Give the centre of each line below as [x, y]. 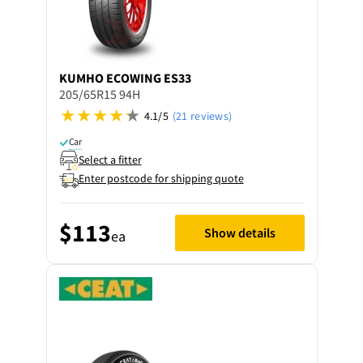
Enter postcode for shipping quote [161, 178]
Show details [239, 233]
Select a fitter [110, 160]
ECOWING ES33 [148, 77]
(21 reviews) [202, 115]
